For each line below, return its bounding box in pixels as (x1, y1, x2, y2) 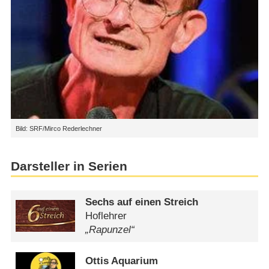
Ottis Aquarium (85, 255, 159, 267)
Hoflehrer (85, 210, 127, 222)
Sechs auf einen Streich (85, 196, 199, 208)
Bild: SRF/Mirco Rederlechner (15, 124, 102, 132)
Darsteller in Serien (10, 159, 127, 174)
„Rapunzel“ (85, 224, 135, 236)
